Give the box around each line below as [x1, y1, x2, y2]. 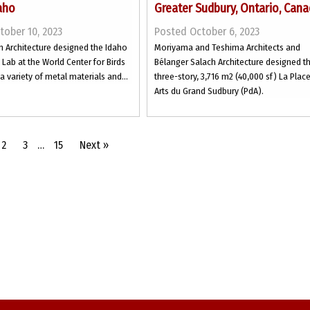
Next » [79, 138, 109, 152]
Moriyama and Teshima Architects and [154, 42, 301, 53]
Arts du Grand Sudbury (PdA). [154, 85, 264, 97]
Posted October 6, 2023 [154, 25, 260, 38]
